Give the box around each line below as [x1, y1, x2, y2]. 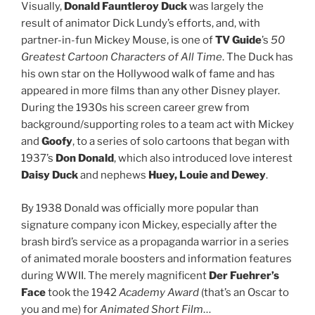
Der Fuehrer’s [209, 269, 279, 282]
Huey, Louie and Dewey [148, 169, 266, 182]
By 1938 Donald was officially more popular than [21, 201, 259, 214]
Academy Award [119, 285, 199, 299]
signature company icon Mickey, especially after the [21, 218, 277, 231]
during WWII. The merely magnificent [21, 269, 209, 282]
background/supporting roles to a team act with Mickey [21, 118, 294, 131]
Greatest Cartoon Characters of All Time [21, 51, 222, 64]
